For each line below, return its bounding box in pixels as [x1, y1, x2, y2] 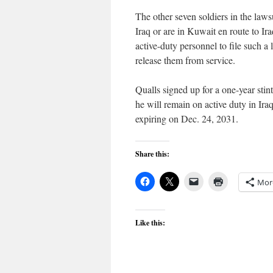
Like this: [135, 218, 165, 228]
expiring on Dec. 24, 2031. [135, 112, 238, 125]
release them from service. [135, 54, 235, 66]
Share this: [135, 149, 169, 159]
